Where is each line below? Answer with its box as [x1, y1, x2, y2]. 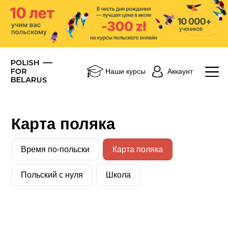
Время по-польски [21, 145, 90, 154]
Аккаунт [167, 67, 193, 76]
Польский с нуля [21, 170, 83, 179]
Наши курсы [105, 67, 146, 76]
